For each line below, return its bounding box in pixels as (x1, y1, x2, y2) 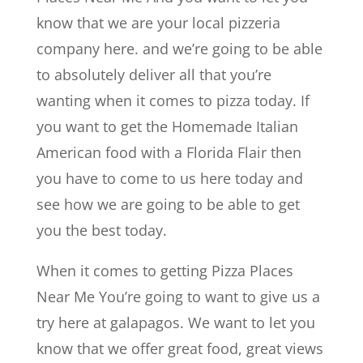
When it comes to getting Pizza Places (36, 260, 293, 280)
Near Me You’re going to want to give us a (36, 286, 320, 306)
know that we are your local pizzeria (36, 12, 280, 32)
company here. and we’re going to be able (36, 38, 322, 58)
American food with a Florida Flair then (36, 142, 301, 162)
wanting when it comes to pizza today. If (36, 90, 310, 110)
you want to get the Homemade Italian (36, 116, 298, 136)
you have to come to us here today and (36, 168, 303, 188)
